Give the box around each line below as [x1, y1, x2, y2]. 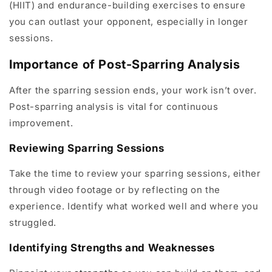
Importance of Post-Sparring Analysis [9, 56, 240, 72]
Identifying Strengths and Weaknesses [9, 242, 215, 254]
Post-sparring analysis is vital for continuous [9, 101, 219, 113]
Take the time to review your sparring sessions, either [9, 168, 261, 180]
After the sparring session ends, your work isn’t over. [9, 84, 257, 97]
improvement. [9, 117, 73, 129]
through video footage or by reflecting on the [9, 184, 221, 196]
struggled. [9, 217, 56, 229]
